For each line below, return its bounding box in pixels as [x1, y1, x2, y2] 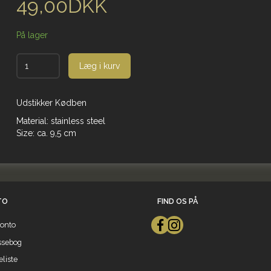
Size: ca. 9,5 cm [16, 128, 77, 139]
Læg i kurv [79, 61, 120, 71]
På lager [16, 30, 48, 41]
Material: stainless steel [16, 116, 106, 126]
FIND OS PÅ [157, 197, 198, 206]
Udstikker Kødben [16, 98, 87, 108]
